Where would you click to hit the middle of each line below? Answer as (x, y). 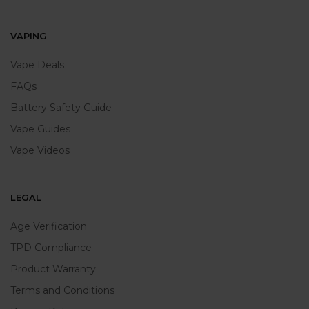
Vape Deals (37, 65)
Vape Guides (40, 129)
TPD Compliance (51, 248)
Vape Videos (40, 150)
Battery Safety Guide (61, 108)
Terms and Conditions (62, 290)
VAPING (29, 36)
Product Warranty (53, 269)
